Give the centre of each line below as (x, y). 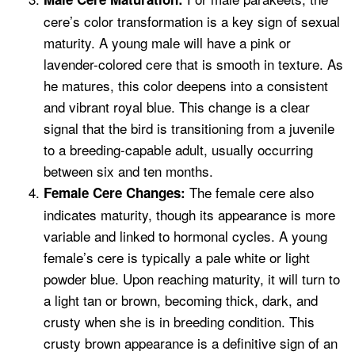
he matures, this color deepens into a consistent (186, 86)
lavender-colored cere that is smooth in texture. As (193, 64)
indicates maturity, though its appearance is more (189, 215)
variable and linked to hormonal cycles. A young (185, 236)
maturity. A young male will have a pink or (167, 43)
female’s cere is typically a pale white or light (177, 258)
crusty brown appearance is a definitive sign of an (191, 343)
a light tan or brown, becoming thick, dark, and (181, 300)
